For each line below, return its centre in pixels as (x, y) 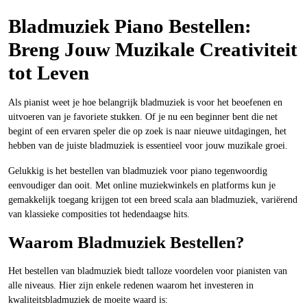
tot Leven (49, 73)
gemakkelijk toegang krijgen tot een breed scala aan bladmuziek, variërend (153, 200)
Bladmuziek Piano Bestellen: (130, 26)
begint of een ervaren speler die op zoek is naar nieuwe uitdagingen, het (147, 131)
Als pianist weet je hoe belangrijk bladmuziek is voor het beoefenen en (145, 102)
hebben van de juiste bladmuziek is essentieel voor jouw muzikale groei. (148, 146)
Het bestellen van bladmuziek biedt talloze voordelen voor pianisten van (148, 271)
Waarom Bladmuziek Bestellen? (126, 242)
